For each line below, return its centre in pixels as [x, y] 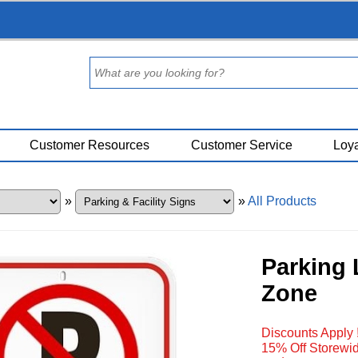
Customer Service [241, 145]
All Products [282, 201]
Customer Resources [90, 145]
